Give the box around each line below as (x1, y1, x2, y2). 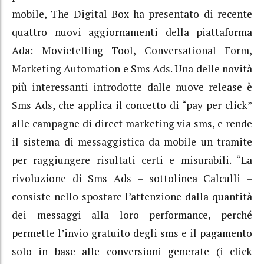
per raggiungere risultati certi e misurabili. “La (12, 153, 252, 167)
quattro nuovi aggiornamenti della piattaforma (12, 25, 252, 39)
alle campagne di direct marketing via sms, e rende (12, 116, 252, 130)
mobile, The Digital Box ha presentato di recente (12, 6, 252, 21)
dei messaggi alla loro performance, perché (12, 207, 252, 222)
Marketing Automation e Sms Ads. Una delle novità (12, 61, 252, 75)
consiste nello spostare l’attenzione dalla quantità (12, 189, 252, 203)
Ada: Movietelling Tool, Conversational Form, (12, 43, 252, 57)
